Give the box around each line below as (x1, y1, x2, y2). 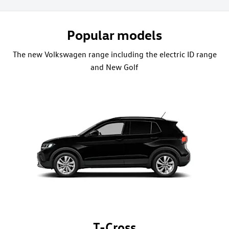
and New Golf (90, 62, 139, 72)
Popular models (67, 27, 162, 43)
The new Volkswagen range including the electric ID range (12, 49, 217, 59)
